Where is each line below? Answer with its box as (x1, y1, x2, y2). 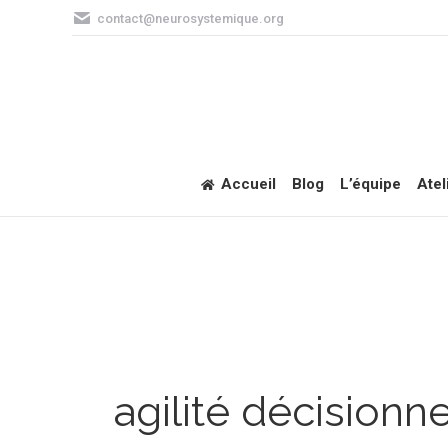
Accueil (221, 175, 276, 193)
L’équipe (340, 175, 401, 193)
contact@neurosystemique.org (97, 10, 284, 26)
